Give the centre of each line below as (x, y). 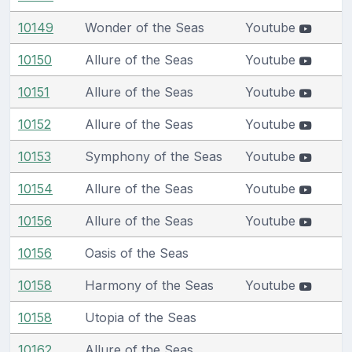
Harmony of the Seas (149, 285)
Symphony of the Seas (154, 156)
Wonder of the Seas (145, 27)
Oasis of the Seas (137, 253)
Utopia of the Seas (141, 317)
